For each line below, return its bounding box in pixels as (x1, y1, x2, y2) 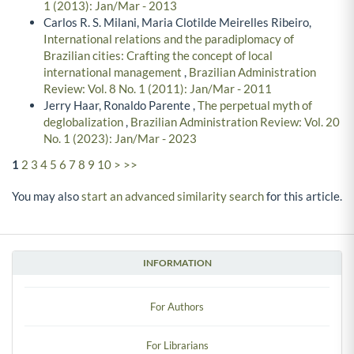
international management (43, 64, 184, 79)
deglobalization (43, 114, 126, 129)
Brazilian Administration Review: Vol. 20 (130, 114, 340, 129)
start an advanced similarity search (81, 189, 264, 204)
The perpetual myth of (198, 97, 312, 112)
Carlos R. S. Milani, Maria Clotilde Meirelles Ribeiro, (43, 14, 311, 29)
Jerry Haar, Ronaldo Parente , (43, 97, 198, 112)
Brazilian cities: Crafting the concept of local (43, 47, 273, 62)
